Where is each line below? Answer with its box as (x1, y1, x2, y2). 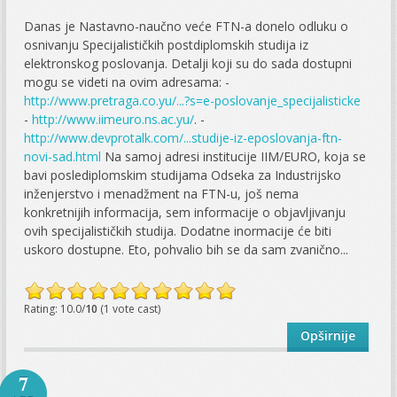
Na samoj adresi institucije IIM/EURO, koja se (101, 148, 367, 166)
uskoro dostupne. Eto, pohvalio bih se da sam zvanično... (24, 241, 349, 259)
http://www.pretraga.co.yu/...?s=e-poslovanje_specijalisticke (24, 92, 362, 110)
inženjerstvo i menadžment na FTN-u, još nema (24, 185, 300, 203)
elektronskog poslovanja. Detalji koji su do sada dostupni (24, 55, 353, 73)
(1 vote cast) (97, 301, 161, 317)
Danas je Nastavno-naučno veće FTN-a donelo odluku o (24, 18, 349, 35)
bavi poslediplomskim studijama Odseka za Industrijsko (24, 167, 342, 184)
